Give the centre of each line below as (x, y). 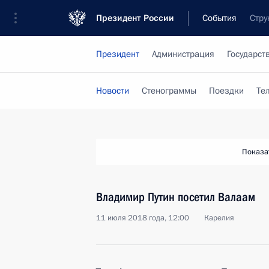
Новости (113, 91)
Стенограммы (169, 91)
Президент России (135, 18)
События (219, 18)
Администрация (183, 54)
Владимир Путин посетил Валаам (176, 197)
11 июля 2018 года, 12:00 (143, 218)
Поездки (226, 91)
